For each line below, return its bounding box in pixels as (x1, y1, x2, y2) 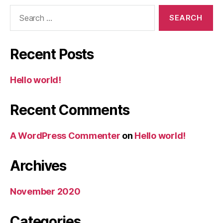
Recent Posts (10, 45, 94, 63)
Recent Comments (10, 101, 129, 118)
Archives (10, 157, 66, 174)
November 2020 (10, 186, 81, 197)
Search (5, 4, 33, 15)
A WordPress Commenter (10, 130, 120, 141)
